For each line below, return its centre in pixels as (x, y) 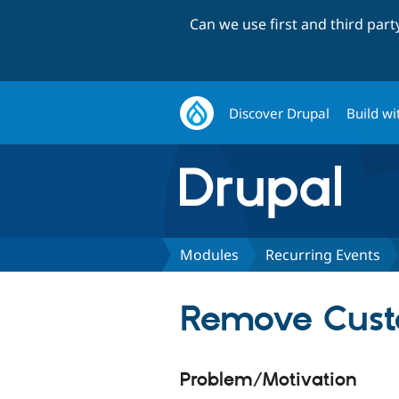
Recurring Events (323, 254)
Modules (209, 254)
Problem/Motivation (269, 380)
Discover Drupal (280, 113)
